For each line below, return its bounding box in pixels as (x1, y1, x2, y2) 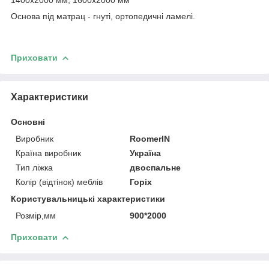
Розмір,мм (16, 210, 56, 220)
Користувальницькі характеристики (11, 193, 165, 204)
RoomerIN (130, 133, 171, 144)
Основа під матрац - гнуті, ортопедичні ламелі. (11, 11, 195, 21)
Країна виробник (16, 148, 81, 158)
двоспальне (130, 162, 181, 172)
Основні (11, 116, 45, 127)
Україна (130, 148, 162, 158)
